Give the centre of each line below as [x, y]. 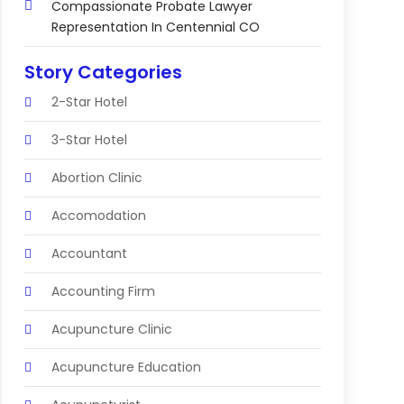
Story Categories [103, 72]
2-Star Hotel [89, 101]
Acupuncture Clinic [111, 329]
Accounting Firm [103, 291]
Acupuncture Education [126, 367]
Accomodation [98, 215]
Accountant [89, 253]
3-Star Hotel [89, 139]
